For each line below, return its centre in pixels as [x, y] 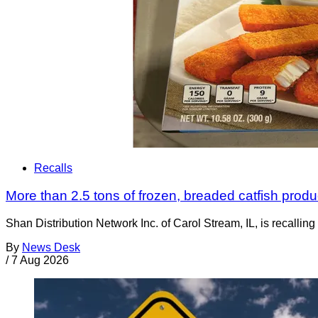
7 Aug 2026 [40, 260]
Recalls [53, 168]
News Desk [51, 247]
